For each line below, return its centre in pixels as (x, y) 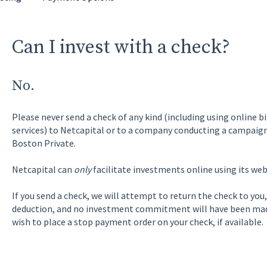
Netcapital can (43, 170)
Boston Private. (44, 143)
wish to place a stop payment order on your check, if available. (137, 222)
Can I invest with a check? (121, 47)
